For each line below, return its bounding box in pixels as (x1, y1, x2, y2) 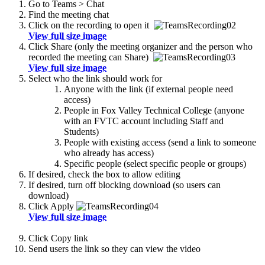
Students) (64, 126, 99, 137)
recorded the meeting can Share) (28, 51, 153, 62)
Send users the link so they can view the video (28, 243, 205, 254)
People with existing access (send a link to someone (64, 137, 256, 147)
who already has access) (64, 147, 154, 158)
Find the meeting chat (28, 9, 109, 20)
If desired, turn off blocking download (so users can (28, 179, 221, 190)
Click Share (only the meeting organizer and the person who (28, 41, 253, 51)
